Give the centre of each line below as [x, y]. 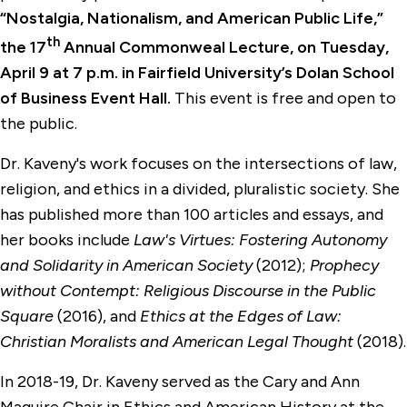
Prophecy [344, 265]
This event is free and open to [283, 98]
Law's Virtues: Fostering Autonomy [260, 240]
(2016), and [95, 316]
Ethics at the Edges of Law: [239, 316]
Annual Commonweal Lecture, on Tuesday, [224, 47]
